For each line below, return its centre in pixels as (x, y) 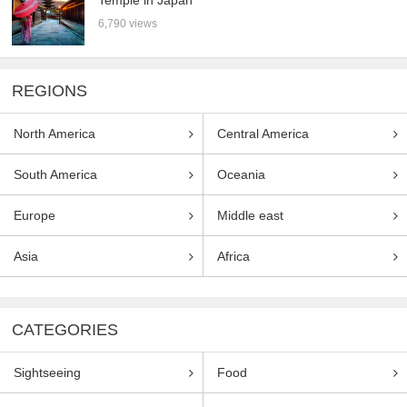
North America (55, 134)
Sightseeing (47, 373)
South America (55, 175)
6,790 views (128, 23)
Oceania (241, 175)
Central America (263, 134)
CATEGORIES (65, 330)
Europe (35, 216)
